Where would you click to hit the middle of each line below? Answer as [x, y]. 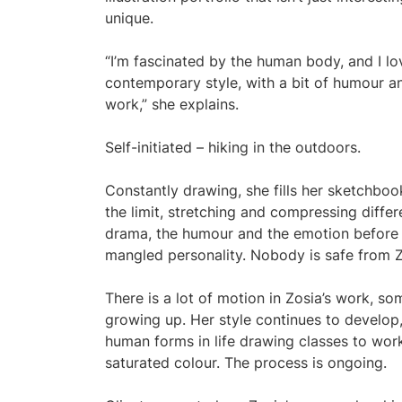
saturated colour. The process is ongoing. [246, 363]
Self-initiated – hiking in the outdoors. [233, 147]
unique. [129, 18]
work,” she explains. [172, 104]
